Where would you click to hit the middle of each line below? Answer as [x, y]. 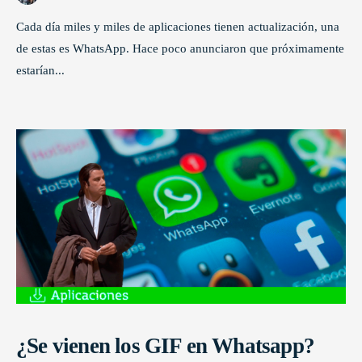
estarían [36, 69]
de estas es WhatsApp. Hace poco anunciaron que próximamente [180, 48]
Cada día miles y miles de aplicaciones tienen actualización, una [178, 26]
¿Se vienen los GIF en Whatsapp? [166, 346]
